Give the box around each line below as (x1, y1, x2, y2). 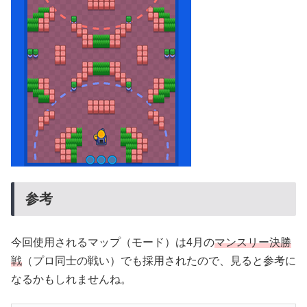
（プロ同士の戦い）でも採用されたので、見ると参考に (22, 254, 296, 267)
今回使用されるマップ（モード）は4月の (11, 236, 214, 248)
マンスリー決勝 (214, 236, 291, 248)
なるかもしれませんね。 (11, 273, 132, 285)
